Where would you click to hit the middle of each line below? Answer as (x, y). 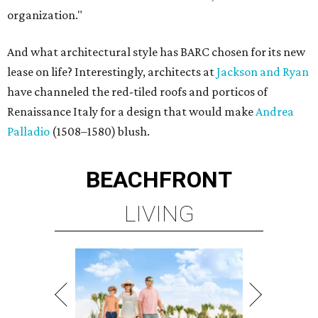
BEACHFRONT (159, 180)
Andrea (275, 111)
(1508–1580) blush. (100, 131)
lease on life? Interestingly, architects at (112, 72)
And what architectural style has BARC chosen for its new (156, 52)
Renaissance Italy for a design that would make (131, 111)
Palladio (28, 131)
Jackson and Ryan (263, 72)
